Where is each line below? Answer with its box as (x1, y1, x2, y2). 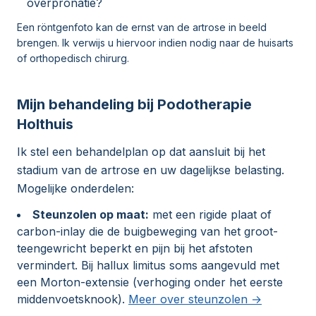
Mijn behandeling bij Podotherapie (17, 96, 252, 114)
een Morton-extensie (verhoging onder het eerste (17, 275, 283, 290)
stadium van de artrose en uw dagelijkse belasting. (17, 163, 284, 178)
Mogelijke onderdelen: (17, 181, 134, 196)
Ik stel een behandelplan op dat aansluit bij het (17, 145, 265, 159)
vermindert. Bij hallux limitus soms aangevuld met (17, 258, 279, 273)
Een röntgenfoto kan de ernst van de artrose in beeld (17, 21, 267, 34)
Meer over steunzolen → (128, 292, 262, 307)
